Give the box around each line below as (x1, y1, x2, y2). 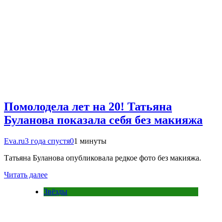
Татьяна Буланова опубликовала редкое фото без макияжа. (4, 154, 201, 163)
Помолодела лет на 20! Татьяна (4, 100, 172, 113)
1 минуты (74, 137, 107, 146)
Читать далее (4, 170, 48, 179)
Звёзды (44, 187, 67, 196)
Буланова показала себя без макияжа (4, 113, 203, 127)
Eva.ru (4, 137, 25, 146)
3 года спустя (25, 137, 70, 146)
